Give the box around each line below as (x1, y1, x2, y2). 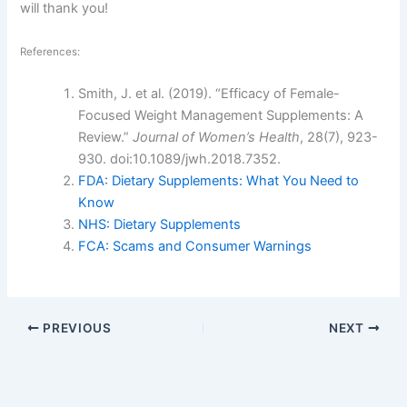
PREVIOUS (39, 320, 112, 335)
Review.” (78, 129, 134, 146)
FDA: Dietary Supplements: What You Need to (78, 173, 360, 190)
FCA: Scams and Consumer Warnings (78, 238, 313, 255)
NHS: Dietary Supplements (78, 216, 242, 233)
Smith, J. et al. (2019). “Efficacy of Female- (78, 85, 341, 103)
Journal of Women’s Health (133, 129, 301, 146)
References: (20, 45, 81, 58)
